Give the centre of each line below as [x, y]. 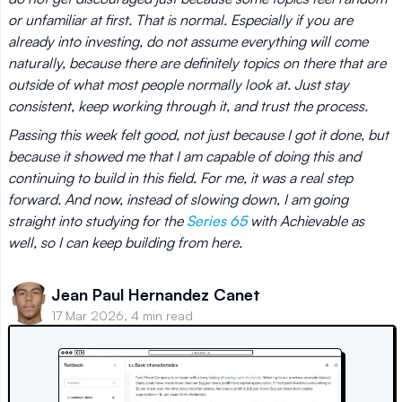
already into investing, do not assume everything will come [188, 41]
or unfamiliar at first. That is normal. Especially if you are [180, 20]
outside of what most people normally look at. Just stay [179, 84]
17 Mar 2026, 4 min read [122, 315]
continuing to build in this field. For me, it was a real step [180, 178]
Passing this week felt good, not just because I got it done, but [198, 135]
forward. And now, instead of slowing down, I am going [178, 199]
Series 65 [217, 221]
